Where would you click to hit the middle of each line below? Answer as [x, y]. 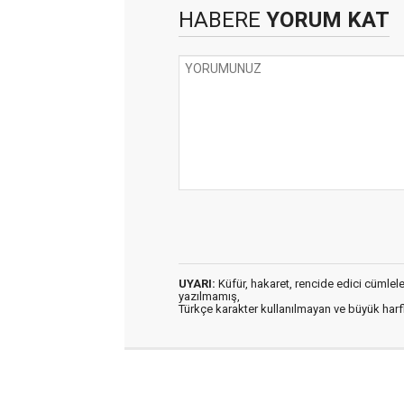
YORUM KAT [325, 20]
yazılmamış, [209, 296]
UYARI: [197, 284]
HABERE [220, 20]
